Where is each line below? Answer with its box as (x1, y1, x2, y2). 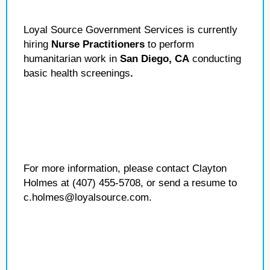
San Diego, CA (120, 53, 192, 64)
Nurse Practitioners (51, 39, 148, 50)
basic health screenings (24, 67, 130, 79)
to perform (148, 39, 194, 50)
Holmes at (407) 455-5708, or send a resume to (24, 177, 237, 189)
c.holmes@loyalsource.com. (24, 192, 152, 203)
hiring (24, 39, 51, 50)
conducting (192, 53, 241, 64)
